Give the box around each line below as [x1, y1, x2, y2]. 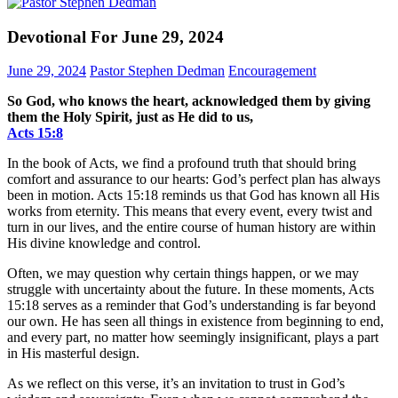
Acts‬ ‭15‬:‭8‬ [7, 125, 63, 141]
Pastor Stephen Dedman [90, 63, 225, 79]
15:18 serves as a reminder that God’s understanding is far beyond [7, 298, 376, 314]
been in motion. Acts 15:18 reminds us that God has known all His [7, 187, 379, 203]
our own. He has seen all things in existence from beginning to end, [7, 314, 384, 330]
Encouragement [228, 63, 316, 79]
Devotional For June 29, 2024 [7, 27, 224, 46]
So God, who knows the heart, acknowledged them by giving [7, 93, 370, 109]
